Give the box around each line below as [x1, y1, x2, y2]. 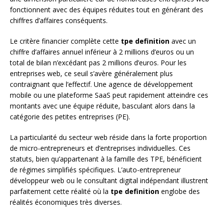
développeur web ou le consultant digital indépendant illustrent [10, 176, 208, 186]
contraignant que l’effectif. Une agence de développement [10, 80, 193, 89]
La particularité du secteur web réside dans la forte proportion [10, 133, 207, 142]
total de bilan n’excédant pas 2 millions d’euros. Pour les [10, 58, 187, 68]
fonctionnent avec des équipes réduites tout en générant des [10, 5, 203, 15]
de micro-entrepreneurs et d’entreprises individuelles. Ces [10, 143, 191, 153]
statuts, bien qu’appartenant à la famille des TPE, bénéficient [10, 154, 202, 164]
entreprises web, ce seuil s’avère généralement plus [10, 69, 173, 79]
